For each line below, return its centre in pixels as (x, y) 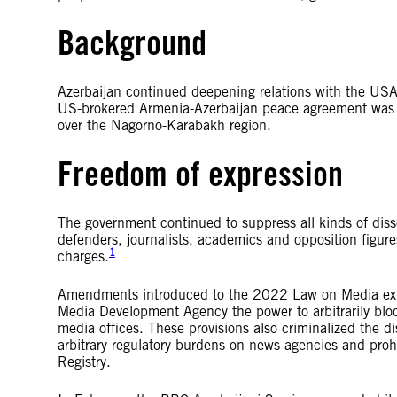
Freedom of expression (200, 174)
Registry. (84, 362)
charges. (83, 257)
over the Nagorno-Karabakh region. (164, 125)
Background (132, 43)
